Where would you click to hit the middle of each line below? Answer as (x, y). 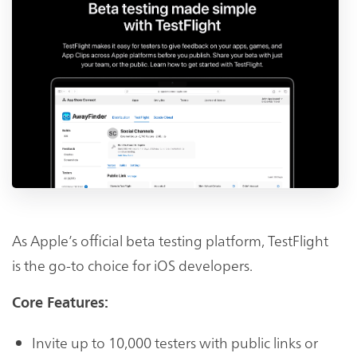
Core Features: (60, 302)
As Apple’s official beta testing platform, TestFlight (170, 240)
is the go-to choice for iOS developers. (132, 265)
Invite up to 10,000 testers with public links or (175, 342)
